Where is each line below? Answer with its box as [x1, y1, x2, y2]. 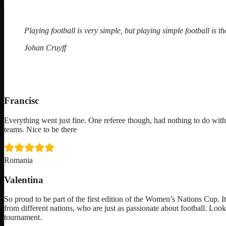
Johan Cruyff [24, 43, 66, 52]
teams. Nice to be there [4, 125, 77, 134]
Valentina [4, 174, 43, 185]
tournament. [4, 213, 42, 222]
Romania [4, 155, 33, 164]
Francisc [4, 95, 39, 106]
